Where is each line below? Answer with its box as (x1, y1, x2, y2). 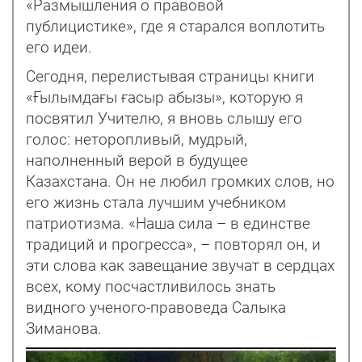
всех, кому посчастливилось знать (26, 277, 276, 296)
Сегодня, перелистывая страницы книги (26, 67, 314, 86)
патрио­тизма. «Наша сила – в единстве (26, 214, 310, 233)
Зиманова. (26, 319, 102, 338)
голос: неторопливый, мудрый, (26, 130, 247, 149)
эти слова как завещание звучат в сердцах (26, 256, 335, 275)
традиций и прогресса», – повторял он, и (26, 235, 321, 254)
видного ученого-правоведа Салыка (26, 298, 286, 317)
